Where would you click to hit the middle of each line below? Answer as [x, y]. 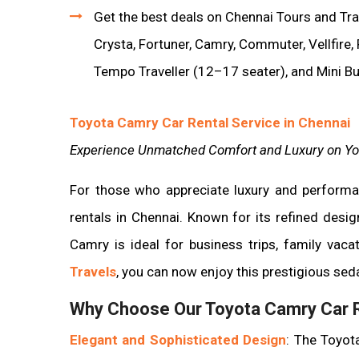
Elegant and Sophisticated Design [178, 339]
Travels [93, 271]
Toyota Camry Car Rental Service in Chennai [210, 122]
